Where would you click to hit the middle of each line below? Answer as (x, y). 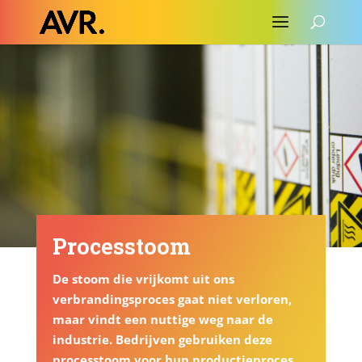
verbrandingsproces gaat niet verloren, (172, 299)
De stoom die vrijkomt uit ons (143, 278)
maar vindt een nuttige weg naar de (162, 319)
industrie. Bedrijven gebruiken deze (162, 339)
